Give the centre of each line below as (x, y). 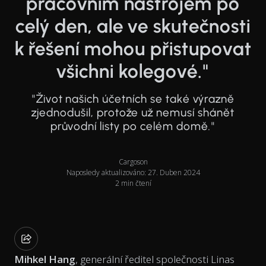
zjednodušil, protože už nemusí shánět (133, 112)
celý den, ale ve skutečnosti (133, 26)
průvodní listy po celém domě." (133, 126)
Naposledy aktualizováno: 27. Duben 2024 (133, 172)
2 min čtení (133, 183)
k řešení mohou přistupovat (133, 48)
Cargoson (133, 161)
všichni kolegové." (133, 71)
